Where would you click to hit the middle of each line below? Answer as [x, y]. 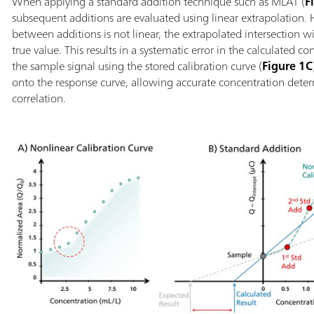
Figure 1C [287, 66]
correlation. [39, 98]
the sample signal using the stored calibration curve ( [137, 66]
